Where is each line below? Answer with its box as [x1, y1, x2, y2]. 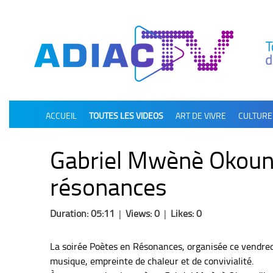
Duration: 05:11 [50, 207, 115, 220]
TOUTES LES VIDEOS [89, 110, 163, 121]
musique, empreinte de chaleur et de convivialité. [50, 254, 253, 268]
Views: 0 [126, 207, 160, 220]
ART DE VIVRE [175, 110, 226, 121]
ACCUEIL [46, 110, 77, 121]
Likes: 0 [171, 207, 202, 220]
